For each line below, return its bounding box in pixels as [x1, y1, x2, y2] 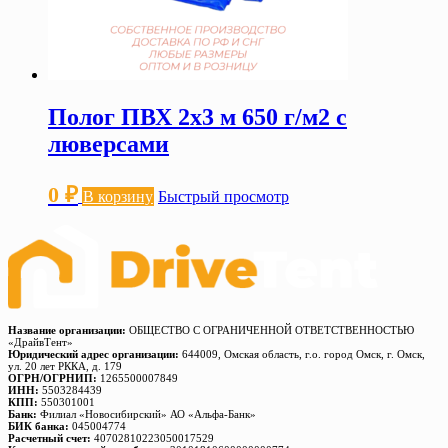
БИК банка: [8, 420, 69, 433]
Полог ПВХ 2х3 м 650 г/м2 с [48, 104, 347, 131]
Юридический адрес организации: [8, 348, 179, 361]
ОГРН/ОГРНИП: [8, 372, 97, 385]
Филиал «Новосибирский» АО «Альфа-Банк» [37, 408, 256, 421]
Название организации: [8, 324, 126, 337]
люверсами [48, 131, 169, 158]
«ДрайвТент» [8, 336, 73, 349]
